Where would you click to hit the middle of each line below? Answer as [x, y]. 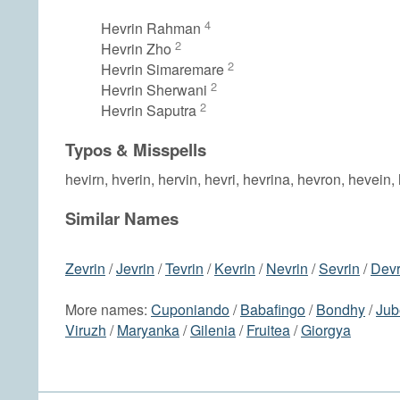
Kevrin [235, 268]
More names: [108, 309]
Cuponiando [190, 309]
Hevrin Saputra [150, 111]
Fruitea [268, 329]
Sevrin [339, 268]
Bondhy [341, 309]
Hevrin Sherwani [156, 90]
